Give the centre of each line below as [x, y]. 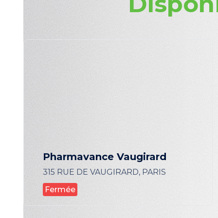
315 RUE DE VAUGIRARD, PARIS [104, 172]
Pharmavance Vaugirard [104, 157]
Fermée [60, 190]
